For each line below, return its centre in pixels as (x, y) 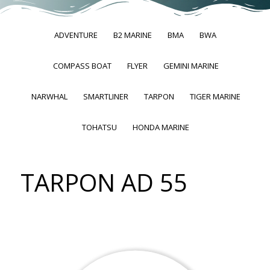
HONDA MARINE (161, 127)
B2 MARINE (133, 35)
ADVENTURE (76, 35)
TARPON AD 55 (104, 182)
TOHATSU (100, 127)
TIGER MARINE (215, 96)
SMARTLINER (105, 96)
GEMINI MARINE (191, 66)
